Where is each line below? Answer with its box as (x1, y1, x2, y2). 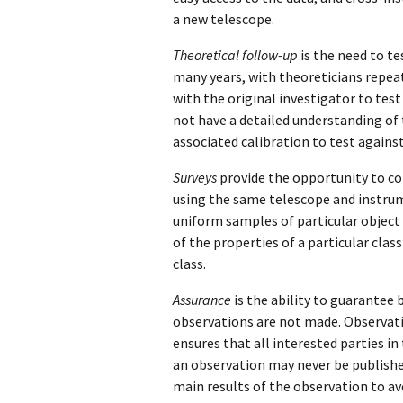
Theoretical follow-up (173, 45, 298, 64)
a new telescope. (173, 9, 274, 28)
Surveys (173, 167, 217, 186)
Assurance (173, 290, 231, 309)
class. (173, 254, 206, 273)
